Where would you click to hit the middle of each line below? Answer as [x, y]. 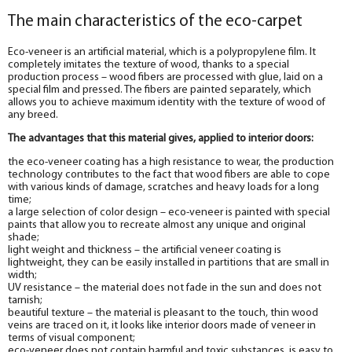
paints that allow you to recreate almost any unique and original [157, 225]
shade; [24, 237]
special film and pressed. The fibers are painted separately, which [159, 90]
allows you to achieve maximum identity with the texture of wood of [167, 102]
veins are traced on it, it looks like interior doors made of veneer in [162, 325]
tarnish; [25, 300]
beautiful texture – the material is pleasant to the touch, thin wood [163, 313]
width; [22, 275]
